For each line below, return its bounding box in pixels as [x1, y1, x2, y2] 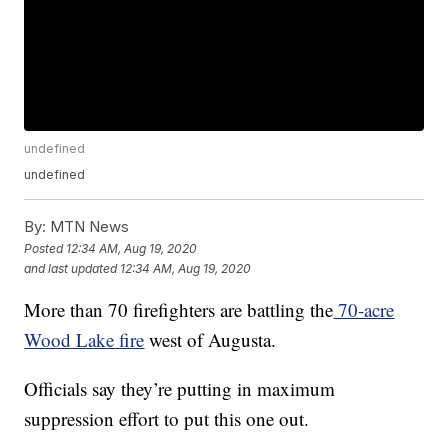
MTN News [46, 217, 130, 237]
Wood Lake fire [24, 327, 145, 353]
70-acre [333, 297, 395, 323]
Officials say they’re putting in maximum [24, 376, 336, 402]
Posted [24, 240, 67, 256]
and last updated [24, 260, 118, 276]
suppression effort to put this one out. [24, 406, 310, 432]
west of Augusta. [144, 327, 277, 353]
